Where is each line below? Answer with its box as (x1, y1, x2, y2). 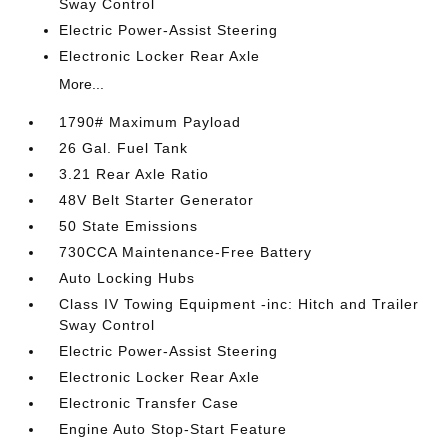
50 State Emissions (59, 218, 199, 234)
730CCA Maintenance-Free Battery (59, 244, 313, 260)
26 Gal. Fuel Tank (59, 140, 189, 156)
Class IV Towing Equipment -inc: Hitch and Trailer (59, 296, 420, 312)
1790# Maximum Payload (59, 114, 242, 130)
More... (59, 76, 105, 92)
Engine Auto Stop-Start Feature (59, 421, 288, 437)
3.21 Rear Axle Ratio (59, 166, 210, 182)
